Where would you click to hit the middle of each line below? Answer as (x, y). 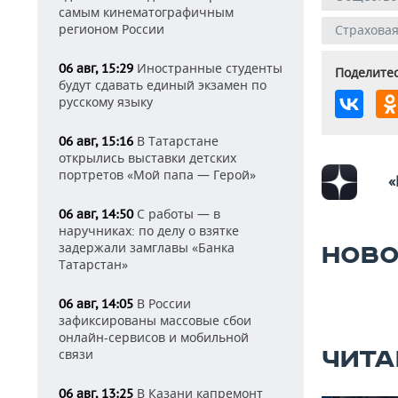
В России (162, 303)
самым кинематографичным (146, 12)
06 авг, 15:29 (96, 68)
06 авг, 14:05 (96, 304)
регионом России (111, 29)
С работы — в (177, 214)
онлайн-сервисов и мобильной (154, 337)
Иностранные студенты (208, 68)
